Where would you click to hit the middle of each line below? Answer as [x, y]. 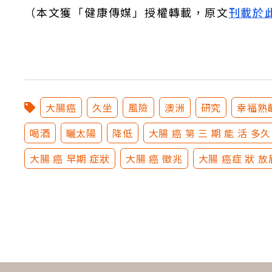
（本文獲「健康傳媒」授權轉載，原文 [127, 12]
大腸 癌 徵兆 [154, 158]
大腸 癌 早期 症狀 [70, 158]
